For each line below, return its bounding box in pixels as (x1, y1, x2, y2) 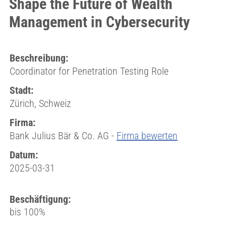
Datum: (9, 149, 38, 161)
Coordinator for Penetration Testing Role (9, 65, 168, 77)
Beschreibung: (9, 52, 68, 64)
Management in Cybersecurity (9, 13, 190, 31)
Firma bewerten (116, 130, 178, 142)
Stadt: (9, 84, 33, 96)
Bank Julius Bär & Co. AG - (9, 130, 117, 142)
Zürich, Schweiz (9, 97, 71, 109)
